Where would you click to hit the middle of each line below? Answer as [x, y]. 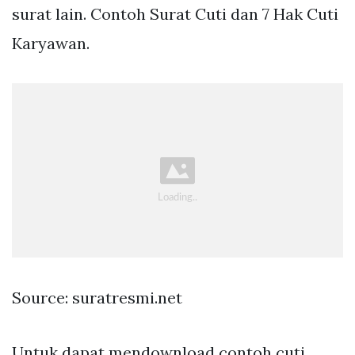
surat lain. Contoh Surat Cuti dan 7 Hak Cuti [175, 13]
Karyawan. [51, 43]
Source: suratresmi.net [97, 298]
